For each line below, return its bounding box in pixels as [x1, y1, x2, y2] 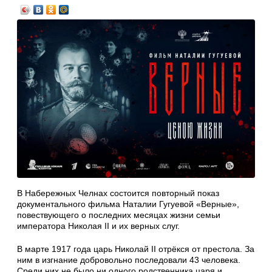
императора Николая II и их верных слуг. [17, 220, 180, 231]
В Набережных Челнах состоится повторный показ [17, 188, 219, 198]
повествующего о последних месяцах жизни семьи [17, 209, 220, 220]
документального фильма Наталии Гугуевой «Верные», [17, 199, 239, 209]
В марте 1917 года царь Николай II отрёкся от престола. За [17, 243, 254, 254]
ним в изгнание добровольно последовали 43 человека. [17, 254, 240, 265]
